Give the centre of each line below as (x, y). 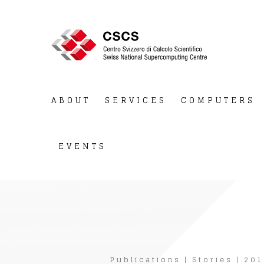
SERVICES (136, 101)
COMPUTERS (218, 101)
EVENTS (82, 147)
